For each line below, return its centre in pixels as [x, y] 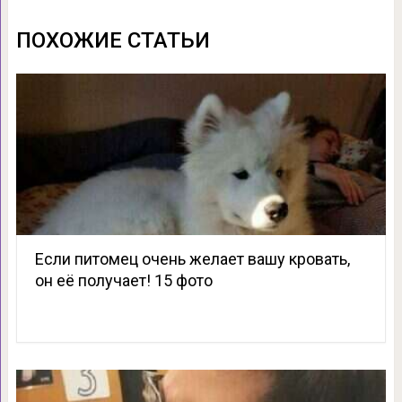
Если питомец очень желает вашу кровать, [192, 258]
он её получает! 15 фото [123, 280]
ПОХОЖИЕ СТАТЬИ [113, 40]
